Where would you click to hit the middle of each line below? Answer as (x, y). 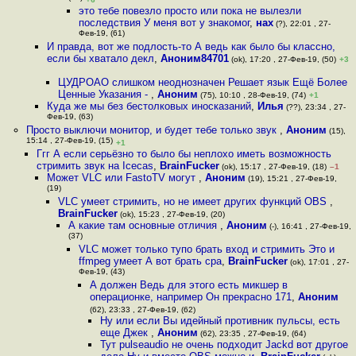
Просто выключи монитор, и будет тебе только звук (153, 130)
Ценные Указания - (104, 94)
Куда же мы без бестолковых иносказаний (149, 106)
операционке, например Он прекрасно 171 (190, 297)
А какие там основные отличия (144, 225)
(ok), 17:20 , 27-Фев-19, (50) (283, 59)
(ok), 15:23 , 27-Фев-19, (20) (171, 214)
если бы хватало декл (101, 58)
